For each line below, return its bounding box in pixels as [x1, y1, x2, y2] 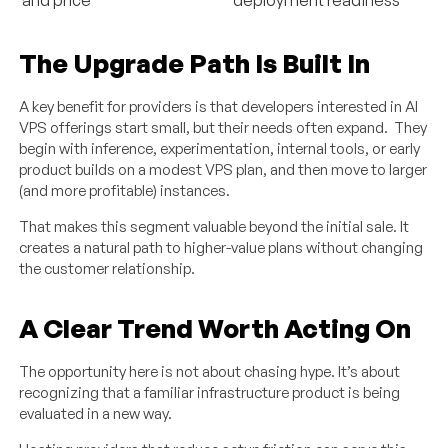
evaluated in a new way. [19, 403, 173, 423]
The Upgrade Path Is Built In [19, 46, 371, 79]
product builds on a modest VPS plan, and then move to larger [19, 159, 428, 179]
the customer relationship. [19, 258, 196, 278]
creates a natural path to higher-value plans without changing [19, 237, 424, 257]
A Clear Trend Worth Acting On [19, 311, 412, 344]
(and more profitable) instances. [19, 180, 231, 200]
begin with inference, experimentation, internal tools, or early [19, 138, 421, 158]
